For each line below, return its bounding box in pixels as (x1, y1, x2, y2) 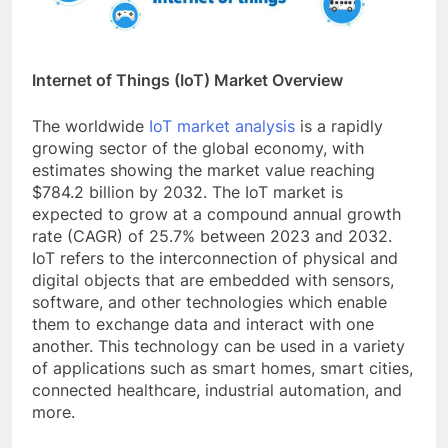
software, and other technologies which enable (32, 292, 387, 313)
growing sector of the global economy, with (32, 138, 364, 159)
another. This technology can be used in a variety (32, 336, 405, 357)
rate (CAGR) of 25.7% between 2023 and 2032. (32, 226, 392, 247)
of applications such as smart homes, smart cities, (32, 358, 413, 379)
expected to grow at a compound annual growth (32, 204, 401, 225)
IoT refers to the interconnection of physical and (32, 248, 398, 269)
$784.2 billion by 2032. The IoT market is (32, 182, 343, 203)
